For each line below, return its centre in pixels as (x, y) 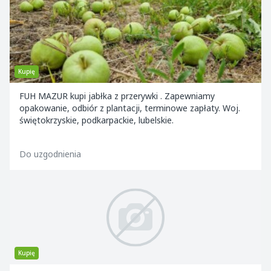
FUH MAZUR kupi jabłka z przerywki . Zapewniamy (117, 96)
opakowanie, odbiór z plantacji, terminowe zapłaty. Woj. (130, 108)
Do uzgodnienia (50, 154)
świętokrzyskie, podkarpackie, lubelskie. (96, 120)
